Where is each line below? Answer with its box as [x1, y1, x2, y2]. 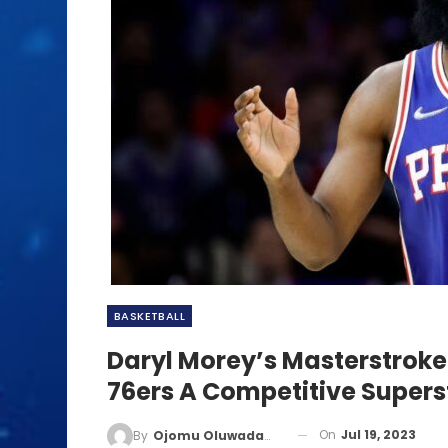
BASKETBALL [114, 308, 185, 324]
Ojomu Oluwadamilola [153, 426, 264, 444]
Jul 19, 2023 [341, 426, 416, 443]
